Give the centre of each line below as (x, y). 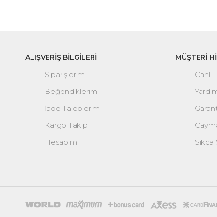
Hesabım (61, 142)
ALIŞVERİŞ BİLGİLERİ (61, 57)
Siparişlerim (65, 75)
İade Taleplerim (72, 108)
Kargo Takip (66, 125)
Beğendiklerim (71, 92)
